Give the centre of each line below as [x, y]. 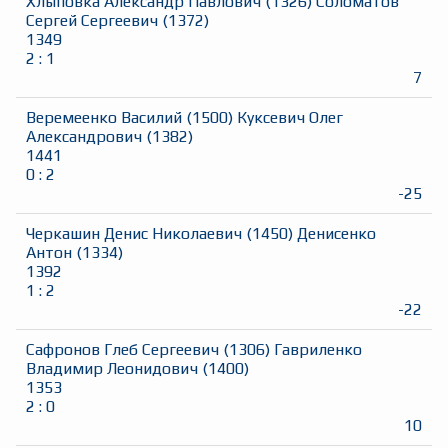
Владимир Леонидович [112, 369]
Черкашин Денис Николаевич [134, 234]
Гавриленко [318, 350]
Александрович [84, 137]
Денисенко [336, 234]
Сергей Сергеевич [92, 21]
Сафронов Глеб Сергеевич [122, 350]
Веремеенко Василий [104, 118]
